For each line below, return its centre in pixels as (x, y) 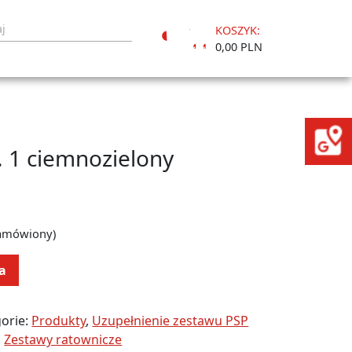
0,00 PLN (239, 46)
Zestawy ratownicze (63, 339)
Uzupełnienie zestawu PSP (170, 320)
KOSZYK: (238, 30)
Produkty (59, 320)
